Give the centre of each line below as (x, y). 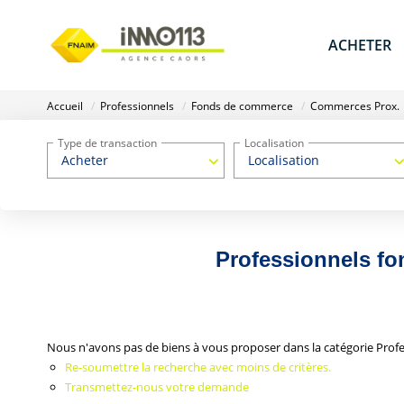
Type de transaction (107, 142)
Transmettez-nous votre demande (157, 386)
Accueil (65, 106)
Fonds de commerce (242, 106)
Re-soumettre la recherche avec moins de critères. (198, 367)
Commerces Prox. (355, 106)
